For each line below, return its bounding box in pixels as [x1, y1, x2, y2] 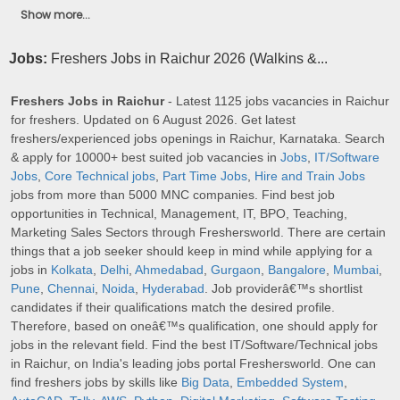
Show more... [21, 6, 91, 22]
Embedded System [237, 375, 344, 390]
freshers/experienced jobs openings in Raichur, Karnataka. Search [11, 131, 385, 146]
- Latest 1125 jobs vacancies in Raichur [164, 94, 389, 109]
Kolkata [51, 262, 93, 278]
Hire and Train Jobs [254, 169, 365, 184]
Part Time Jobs [162, 169, 247, 184]
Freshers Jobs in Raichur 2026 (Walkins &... [51, 51, 328, 67]
